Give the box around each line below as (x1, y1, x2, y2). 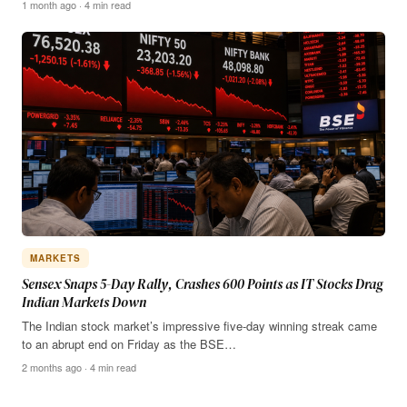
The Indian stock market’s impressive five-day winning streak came (22, 316, 377, 334)
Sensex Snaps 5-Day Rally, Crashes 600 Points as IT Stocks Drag (22, 273, 383, 293)
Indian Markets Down (22, 292, 146, 312)
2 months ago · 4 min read (22, 359, 136, 374)
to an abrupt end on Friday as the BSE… (22, 334, 236, 352)
